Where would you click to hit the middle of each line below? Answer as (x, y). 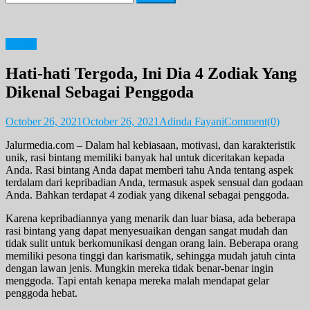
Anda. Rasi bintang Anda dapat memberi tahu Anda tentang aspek (149, 170)
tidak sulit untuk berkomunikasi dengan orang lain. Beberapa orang (152, 243)
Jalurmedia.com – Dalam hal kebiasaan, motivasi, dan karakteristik (151, 145)
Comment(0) (252, 121)
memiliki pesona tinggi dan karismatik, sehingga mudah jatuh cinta (151, 255)
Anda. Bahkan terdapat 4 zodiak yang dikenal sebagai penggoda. (147, 194)
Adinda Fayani (192, 121)
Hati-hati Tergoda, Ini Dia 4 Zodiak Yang (151, 73)
